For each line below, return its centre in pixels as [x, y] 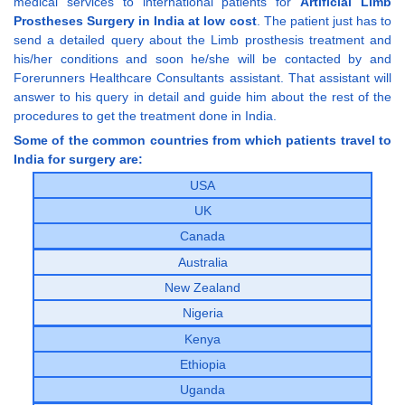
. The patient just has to [324, 20]
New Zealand [202, 287]
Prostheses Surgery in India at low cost [135, 20]
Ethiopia [202, 364]
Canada [202, 235]
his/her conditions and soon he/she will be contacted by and [202, 58]
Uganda [202, 389]
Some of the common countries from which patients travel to [202, 140]
